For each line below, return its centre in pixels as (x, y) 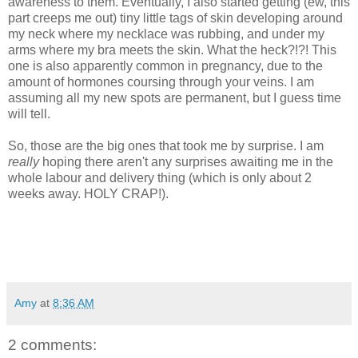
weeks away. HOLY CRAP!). (90, 193)
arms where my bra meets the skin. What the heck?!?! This (172, 50)
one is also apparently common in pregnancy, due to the (165, 66)
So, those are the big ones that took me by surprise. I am (166, 145)
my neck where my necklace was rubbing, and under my (166, 34)
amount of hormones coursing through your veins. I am (161, 82)
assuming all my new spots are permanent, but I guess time (175, 97)
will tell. (31, 113)
